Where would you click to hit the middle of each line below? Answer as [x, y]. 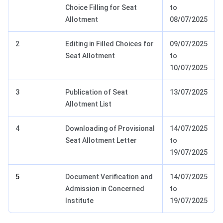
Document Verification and [109, 177]
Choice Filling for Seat [101, 8]
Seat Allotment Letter [101, 141]
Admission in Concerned [105, 189]
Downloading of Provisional [110, 129]
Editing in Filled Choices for [110, 44]
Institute [79, 201]
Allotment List [88, 104]
